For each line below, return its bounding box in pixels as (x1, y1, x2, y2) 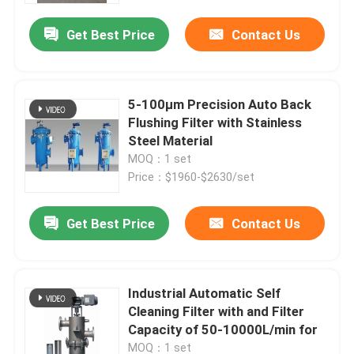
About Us (28, 291, 84, 307)
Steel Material (128, 133, 213, 149)
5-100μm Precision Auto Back (128, 96, 312, 113)
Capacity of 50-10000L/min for (128, 322, 318, 338)
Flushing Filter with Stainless (128, 115, 303, 131)
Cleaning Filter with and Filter (128, 303, 305, 320)
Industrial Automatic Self (128, 285, 281, 302)
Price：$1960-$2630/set (128, 171, 255, 184)
